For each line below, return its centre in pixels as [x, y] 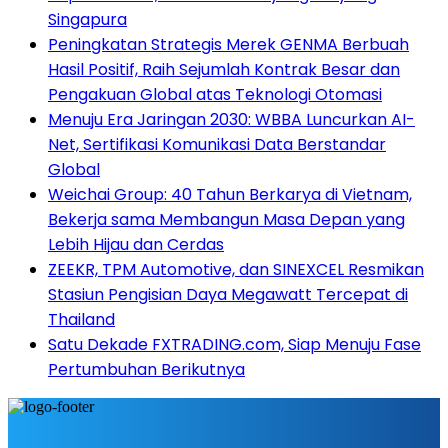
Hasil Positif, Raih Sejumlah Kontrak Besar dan [224, 70]
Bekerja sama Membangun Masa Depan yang [226, 220]
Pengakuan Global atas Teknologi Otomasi [215, 95]
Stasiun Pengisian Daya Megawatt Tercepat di [228, 295]
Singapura [87, 20]
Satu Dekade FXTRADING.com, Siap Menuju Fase [234, 345]
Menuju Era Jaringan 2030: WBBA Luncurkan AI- [231, 120]
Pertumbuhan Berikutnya [146, 370]
